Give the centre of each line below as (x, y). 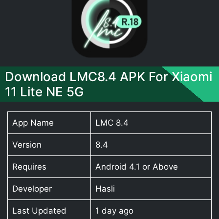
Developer (32, 188)
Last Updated (39, 210)
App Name (33, 122)
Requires (29, 166)
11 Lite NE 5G (44, 91)
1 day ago (114, 210)
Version (27, 144)
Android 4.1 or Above (136, 166)
